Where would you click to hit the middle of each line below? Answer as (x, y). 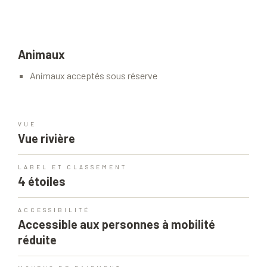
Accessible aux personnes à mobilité (117, 224)
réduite (37, 240)
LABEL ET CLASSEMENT (72, 167)
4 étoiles (42, 181)
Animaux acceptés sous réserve (94, 76)
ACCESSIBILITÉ (54, 210)
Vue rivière (46, 139)
